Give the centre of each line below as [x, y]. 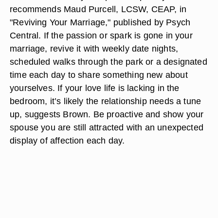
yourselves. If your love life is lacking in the [95, 88]
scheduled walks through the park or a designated [109, 62]
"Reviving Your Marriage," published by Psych [100, 22]
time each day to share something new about [99, 75]
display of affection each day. [67, 140]
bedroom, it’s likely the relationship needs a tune [106, 101]
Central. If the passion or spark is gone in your [101, 35]
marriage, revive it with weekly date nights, [94, 48]
